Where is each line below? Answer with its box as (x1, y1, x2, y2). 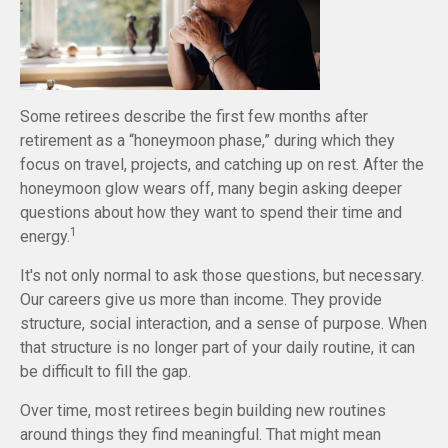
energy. (20, 227, 70, 247)
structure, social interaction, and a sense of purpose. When (20, 314, 427, 334)
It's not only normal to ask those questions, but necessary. (20, 266, 424, 286)
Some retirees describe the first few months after (20, 107, 368, 127)
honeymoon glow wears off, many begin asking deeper (20, 179, 402, 199)
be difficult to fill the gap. (20, 362, 191, 382)
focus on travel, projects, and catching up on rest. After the (20, 155, 424, 175)
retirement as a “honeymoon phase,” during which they (20, 131, 395, 151)
